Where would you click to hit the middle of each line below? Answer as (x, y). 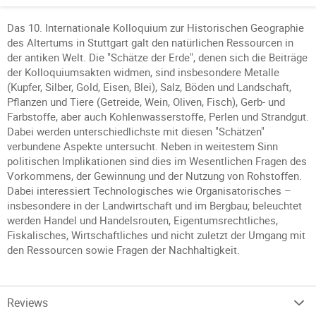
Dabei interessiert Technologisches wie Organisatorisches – (149, 190)
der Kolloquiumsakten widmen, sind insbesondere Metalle (143, 72)
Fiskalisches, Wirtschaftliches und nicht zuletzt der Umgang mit (156, 235)
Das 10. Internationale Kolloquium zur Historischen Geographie (156, 28)
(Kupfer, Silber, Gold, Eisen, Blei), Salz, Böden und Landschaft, (149, 87)
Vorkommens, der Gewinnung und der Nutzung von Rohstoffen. (154, 176)
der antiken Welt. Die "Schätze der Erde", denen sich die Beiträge (157, 57)
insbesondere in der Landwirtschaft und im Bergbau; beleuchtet (154, 205)
